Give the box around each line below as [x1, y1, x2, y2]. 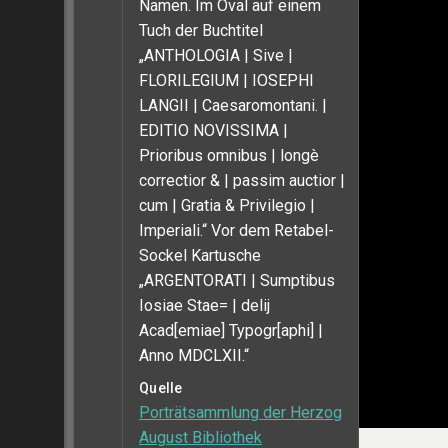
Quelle [139, 380, 183, 396]
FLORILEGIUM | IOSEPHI [139, 71, 314, 90]
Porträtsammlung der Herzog [139, 403, 342, 422]
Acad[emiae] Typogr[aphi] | [139, 321, 323, 340]
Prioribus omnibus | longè [139, 146, 319, 165]
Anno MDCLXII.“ [139, 346, 249, 365]
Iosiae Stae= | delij [139, 296, 270, 315]
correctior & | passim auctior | [139, 171, 345, 190]
